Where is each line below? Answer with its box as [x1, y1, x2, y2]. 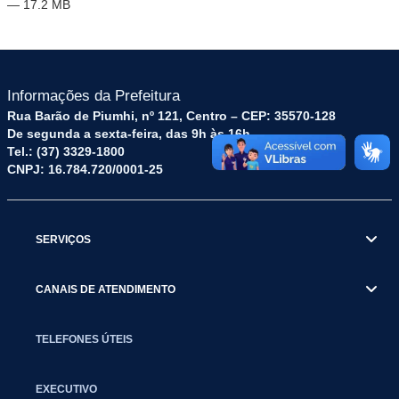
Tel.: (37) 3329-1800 [7, 144, 125, 159]
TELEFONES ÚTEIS [36, 333, 133, 345]
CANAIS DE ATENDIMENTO [36, 283, 175, 295]
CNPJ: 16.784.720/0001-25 [7, 162, 163, 176]
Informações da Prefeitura [7, 87, 180, 104]
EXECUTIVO [36, 383, 97, 395]
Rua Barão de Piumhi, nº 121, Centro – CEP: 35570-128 [7, 109, 336, 123]
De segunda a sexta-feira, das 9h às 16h [7, 126, 250, 141]
